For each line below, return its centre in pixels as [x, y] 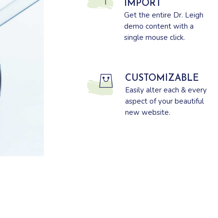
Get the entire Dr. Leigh [163, 15]
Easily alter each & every [166, 90]
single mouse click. [154, 38]
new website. [147, 113]
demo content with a [159, 27]
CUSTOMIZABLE [162, 79]
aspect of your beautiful [164, 101]
